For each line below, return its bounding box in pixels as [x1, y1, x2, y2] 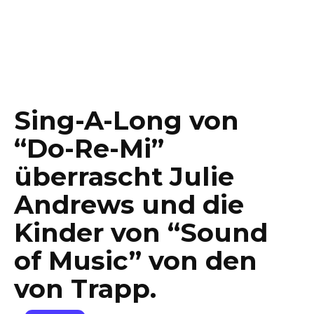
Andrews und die [14, 189, 244, 220]
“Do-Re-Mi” [14, 132, 164, 164]
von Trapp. [14, 273, 156, 304]
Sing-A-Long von [14, 104, 239, 136]
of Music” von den [14, 245, 257, 276]
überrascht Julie [14, 161, 234, 192]
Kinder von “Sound [14, 217, 268, 248]
